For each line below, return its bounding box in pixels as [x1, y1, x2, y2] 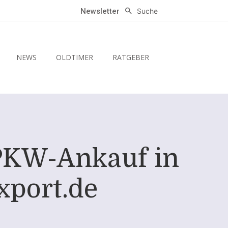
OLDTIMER [55, 52, 93, 63]
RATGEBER [112, 52, 149, 63]
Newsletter [80, 7, 120, 16]
